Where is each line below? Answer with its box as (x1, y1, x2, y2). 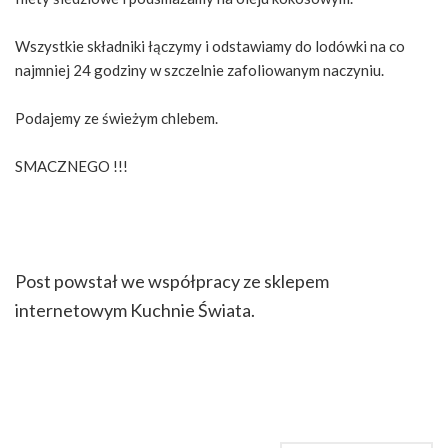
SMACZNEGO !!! (15, 157, 128, 175)
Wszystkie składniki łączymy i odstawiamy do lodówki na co (15, 37, 405, 55)
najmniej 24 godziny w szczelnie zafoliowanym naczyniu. (15, 61, 384, 79)
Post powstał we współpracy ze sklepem (15, 270, 329, 292)
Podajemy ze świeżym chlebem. (15, 109, 218, 127)
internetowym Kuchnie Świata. (15, 299, 255, 321)
